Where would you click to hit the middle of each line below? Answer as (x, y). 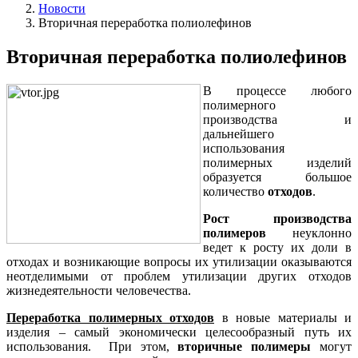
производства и (277, 119)
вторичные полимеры (245, 346)
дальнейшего (239, 133)
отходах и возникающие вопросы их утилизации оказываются (179, 261)
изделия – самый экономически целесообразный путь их (179, 332)
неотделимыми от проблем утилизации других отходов (179, 276)
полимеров (235, 233)
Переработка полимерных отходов (110, 317)
